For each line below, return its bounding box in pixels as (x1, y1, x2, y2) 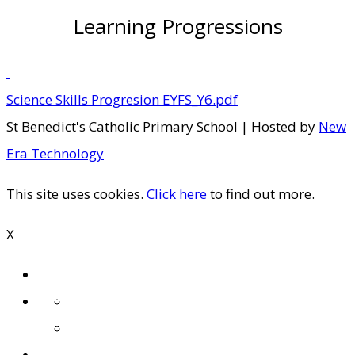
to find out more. (207, 184, 315, 203)
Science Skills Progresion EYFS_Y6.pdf (6, 90, 238, 109)
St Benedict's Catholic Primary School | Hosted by (6, 116, 319, 136)
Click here (147, 184, 207, 203)
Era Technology (6, 143, 104, 162)
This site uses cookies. (6, 184, 147, 203)
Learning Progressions (72, 11, 283, 40)
